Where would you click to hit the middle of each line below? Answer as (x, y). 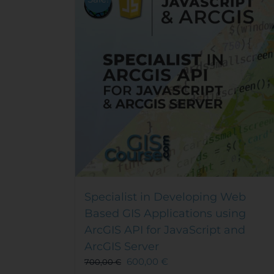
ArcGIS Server (122, 246)
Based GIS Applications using (165, 213)
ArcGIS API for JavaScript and (165, 230)
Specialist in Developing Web (165, 197)
